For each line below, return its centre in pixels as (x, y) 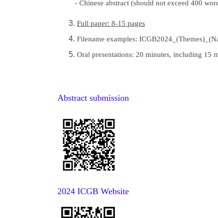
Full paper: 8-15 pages (111, 23)
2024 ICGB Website (93, 191)
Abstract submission (93, 98)
